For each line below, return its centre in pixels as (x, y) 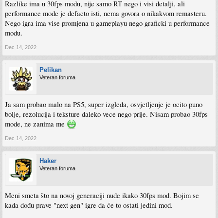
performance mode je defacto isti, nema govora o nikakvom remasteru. (106, 13)
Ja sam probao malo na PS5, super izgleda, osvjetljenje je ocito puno (104, 104)
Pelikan (51, 70)
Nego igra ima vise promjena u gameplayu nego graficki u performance (107, 23)
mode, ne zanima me (36, 124)
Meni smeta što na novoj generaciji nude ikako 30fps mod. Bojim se (102, 195)
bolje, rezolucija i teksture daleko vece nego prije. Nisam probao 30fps (106, 114)
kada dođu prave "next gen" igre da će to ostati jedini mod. (89, 205)
